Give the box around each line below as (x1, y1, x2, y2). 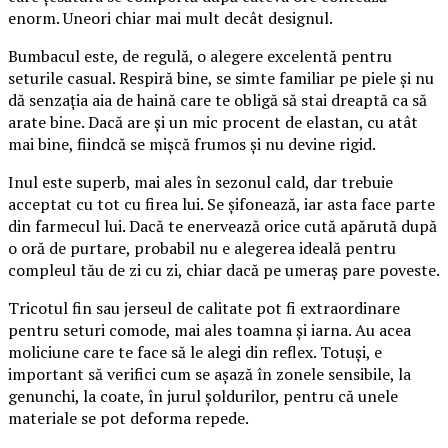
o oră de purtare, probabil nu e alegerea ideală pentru (8, 236, 396, 259)
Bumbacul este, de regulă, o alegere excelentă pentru (8, 44, 392, 67)
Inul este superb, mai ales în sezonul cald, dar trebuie (8, 170, 393, 193)
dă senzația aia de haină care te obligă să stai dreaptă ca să (8, 88, 427, 111)
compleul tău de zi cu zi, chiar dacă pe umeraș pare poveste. (8, 258, 440, 281)
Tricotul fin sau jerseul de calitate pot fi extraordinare (8, 296, 400, 319)
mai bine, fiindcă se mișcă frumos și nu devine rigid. (8, 132, 376, 155)
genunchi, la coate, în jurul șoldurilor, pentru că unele (8, 384, 398, 407)
